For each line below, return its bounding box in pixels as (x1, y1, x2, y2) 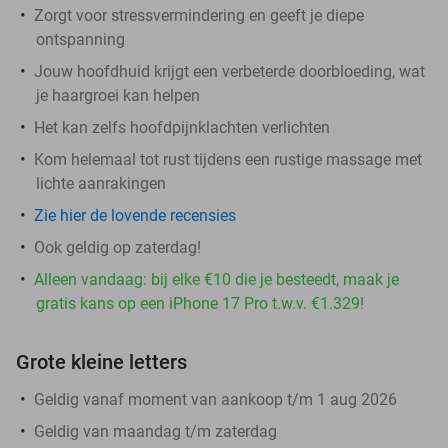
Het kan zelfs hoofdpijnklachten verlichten (34, 117, 330, 137)
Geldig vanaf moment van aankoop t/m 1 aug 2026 (34, 389, 397, 409)
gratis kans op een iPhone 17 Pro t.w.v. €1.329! (36, 293, 364, 313)
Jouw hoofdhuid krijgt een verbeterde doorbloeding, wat (34, 61, 425, 81)
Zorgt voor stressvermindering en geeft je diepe (34, 5, 364, 25)
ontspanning (36, 29, 125, 49)
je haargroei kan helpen (36, 85, 200, 105)
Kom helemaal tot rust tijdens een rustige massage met (34, 149, 422, 169)
